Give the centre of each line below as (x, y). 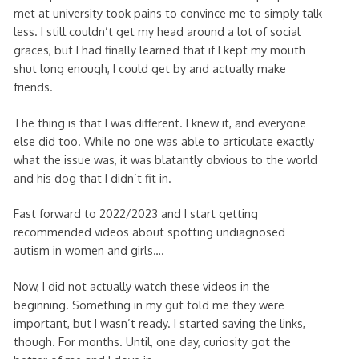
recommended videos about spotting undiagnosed (149, 232)
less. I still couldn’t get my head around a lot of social (157, 31)
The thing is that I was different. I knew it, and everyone (159, 122)
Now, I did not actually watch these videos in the (141, 286)
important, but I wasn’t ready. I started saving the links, (159, 323)
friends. (33, 86)
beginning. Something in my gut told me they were (149, 304)
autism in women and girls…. (89, 250)
